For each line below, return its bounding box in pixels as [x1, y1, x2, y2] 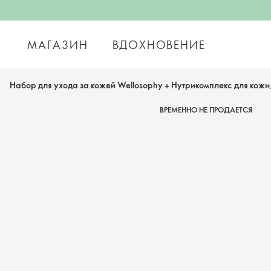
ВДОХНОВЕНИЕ [112, 37, 206, 52]
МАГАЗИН [27, 37, 88, 52]
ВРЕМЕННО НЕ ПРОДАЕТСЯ [159, 105, 252, 114]
